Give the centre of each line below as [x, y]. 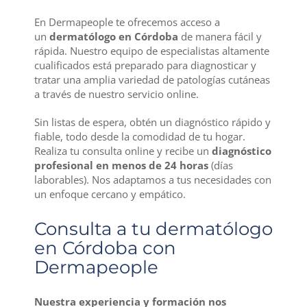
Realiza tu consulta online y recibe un [123, 150]
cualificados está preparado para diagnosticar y [145, 65]
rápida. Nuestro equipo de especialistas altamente [151, 50]
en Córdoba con [105, 248]
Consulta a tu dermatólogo [153, 229]
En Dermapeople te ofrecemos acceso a [127, 22]
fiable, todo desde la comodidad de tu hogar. [139, 136]
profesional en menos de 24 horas [121, 165]
